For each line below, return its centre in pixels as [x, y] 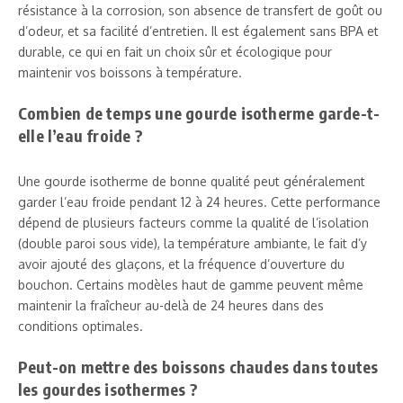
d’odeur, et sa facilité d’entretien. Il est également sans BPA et [198, 31]
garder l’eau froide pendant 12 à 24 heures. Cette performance [199, 201]
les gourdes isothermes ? [108, 389]
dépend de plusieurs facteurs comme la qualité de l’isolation [193, 222]
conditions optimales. [81, 326]
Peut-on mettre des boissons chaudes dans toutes [198, 366]
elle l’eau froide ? [81, 135]
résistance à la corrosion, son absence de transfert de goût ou [200, 10]
